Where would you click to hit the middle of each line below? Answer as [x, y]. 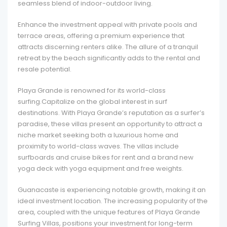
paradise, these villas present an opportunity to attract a [110, 124]
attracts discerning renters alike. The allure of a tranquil [108, 47]
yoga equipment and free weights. [126, 168]
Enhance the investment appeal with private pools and [107, 25]
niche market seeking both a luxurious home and [98, 135]
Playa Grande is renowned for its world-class [92, 90]
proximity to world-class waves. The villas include [98, 146]
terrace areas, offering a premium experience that [101, 36]
